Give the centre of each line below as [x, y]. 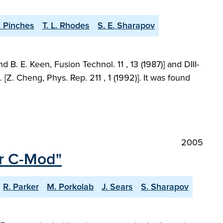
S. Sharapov [165, 187]
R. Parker [21, 187]
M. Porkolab [70, 187]
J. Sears [117, 187]
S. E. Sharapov [126, 25]
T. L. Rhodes [66, 25]
